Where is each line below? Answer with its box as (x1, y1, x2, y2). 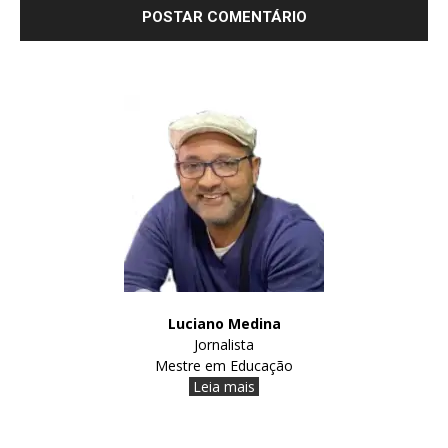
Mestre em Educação (155, 355, 293, 375)
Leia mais (189, 376, 255, 396)
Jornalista (194, 334, 254, 354)
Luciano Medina (167, 313, 281, 333)
